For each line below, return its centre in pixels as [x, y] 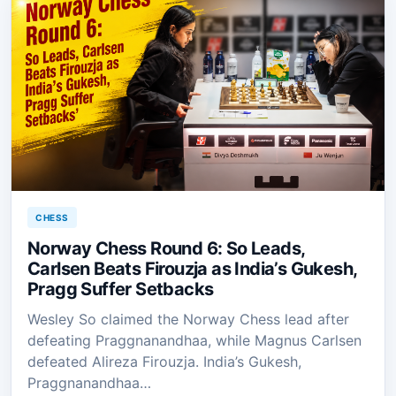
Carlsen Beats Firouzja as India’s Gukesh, [192, 269]
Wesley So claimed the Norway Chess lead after [188, 320]
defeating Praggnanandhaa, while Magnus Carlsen [194, 341]
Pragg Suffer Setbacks [121, 289]
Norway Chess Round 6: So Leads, [166, 249]
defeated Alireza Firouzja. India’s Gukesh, [164, 362]
